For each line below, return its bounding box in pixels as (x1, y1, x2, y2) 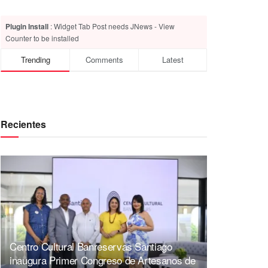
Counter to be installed (5, 32, 79, 43)
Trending (20, 53, 50, 65)
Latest (162, 53, 184, 65)
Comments (85, 53, 123, 65)
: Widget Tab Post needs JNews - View (48, 20, 175, 31)
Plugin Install (5, 20, 48, 32)
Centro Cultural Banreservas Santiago (10, 239, 172, 254)
